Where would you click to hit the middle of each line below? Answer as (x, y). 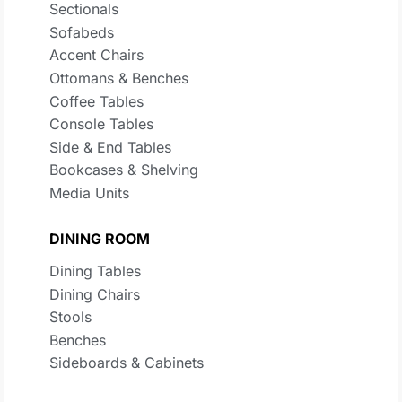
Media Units (89, 192)
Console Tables (101, 124)
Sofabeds (82, 32)
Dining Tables (95, 271)
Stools (70, 317)
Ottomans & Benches (119, 78)
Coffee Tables (96, 101)
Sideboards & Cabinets (127, 363)
